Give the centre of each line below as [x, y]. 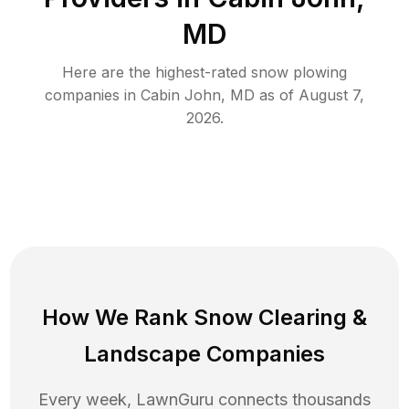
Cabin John [181, 94]
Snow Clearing [270, 317]
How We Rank [118, 317]
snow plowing [299, 72]
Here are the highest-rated [157, 72]
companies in [93, 94]
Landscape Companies [204, 353]
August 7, [331, 94]
